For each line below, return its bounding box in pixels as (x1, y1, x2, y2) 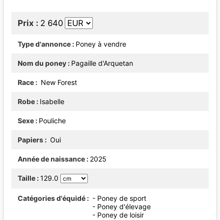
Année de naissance (18, 154, 85, 163)
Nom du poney (18, 58, 66, 67)
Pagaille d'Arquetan (71, 58, 133, 67)
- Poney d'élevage (92, 202, 151, 211)
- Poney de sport (92, 193, 146, 202)
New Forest (39, 78, 77, 86)
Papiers (18, 135, 43, 144)
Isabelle (40, 97, 64, 106)
